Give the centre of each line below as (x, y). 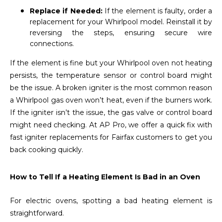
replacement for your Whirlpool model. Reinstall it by (121, 22)
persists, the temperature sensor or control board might (111, 76)
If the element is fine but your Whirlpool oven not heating (111, 63)
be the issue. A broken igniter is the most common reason (111, 88)
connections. (52, 44)
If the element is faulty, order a (158, 11)
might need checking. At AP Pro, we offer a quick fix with (111, 125)
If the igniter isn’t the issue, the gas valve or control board (111, 113)
